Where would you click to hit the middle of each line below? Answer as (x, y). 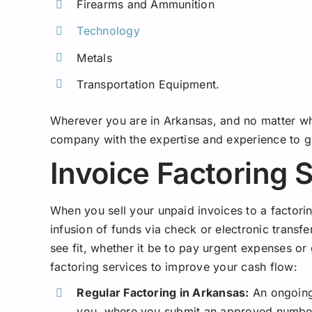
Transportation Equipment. (148, 84)
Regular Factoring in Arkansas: (163, 293)
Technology (108, 31)
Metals (94, 57)
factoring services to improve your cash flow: (173, 267)
